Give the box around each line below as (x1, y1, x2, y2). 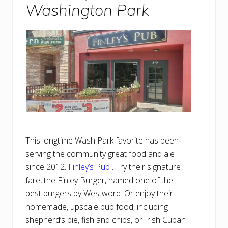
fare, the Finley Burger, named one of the (25, 175, 173, 186)
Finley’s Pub (68, 161, 110, 173)
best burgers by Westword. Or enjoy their (25, 188, 173, 199)
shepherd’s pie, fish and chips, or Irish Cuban (25, 214, 186, 226)
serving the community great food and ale (25, 148, 175, 160)
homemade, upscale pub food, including (25, 201, 168, 213)
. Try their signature (110, 161, 181, 173)
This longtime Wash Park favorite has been (25, 135, 179, 147)
